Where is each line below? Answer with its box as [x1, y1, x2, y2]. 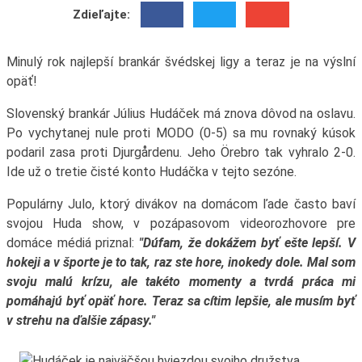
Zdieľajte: [73, 7, 131, 23]
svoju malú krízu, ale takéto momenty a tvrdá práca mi [6, 274, 356, 290]
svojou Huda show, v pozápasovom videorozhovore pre [6, 216, 356, 232]
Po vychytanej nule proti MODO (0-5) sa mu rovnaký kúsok [6, 125, 356, 141]
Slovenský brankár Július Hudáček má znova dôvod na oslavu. [6, 106, 356, 122]
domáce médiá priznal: [6, 235, 139, 251]
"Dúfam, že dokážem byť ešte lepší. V [139, 235, 356, 251]
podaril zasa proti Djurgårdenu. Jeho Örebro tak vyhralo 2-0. [6, 145, 356, 161]
